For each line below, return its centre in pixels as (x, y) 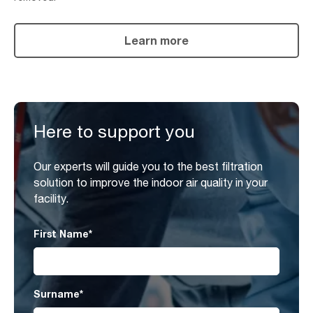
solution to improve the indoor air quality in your (151, 183)
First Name (61, 233)
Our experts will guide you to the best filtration (148, 167)
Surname (57, 293)
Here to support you (114, 131)
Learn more (156, 41)
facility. (51, 199)
